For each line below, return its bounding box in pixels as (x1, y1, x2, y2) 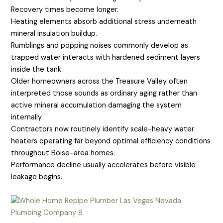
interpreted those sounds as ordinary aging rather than (11, 88, 198, 98)
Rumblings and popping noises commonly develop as (11, 40, 189, 50)
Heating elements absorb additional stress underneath (11, 16, 197, 26)
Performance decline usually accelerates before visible (11, 160, 196, 170)
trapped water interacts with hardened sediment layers (11, 52, 201, 62)
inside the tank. (11, 64, 63, 74)
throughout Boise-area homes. (11, 148, 115, 158)
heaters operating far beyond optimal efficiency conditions (11, 136, 211, 146)
